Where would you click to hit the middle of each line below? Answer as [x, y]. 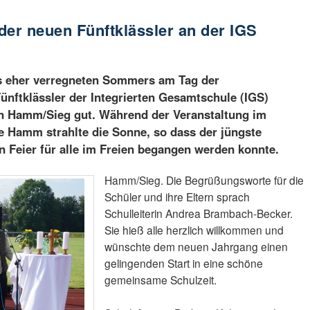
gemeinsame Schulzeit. [160, 280]
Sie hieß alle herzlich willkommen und [194, 230]
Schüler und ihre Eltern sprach [177, 197]
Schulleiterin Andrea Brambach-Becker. [198, 213]
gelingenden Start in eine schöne [183, 263]
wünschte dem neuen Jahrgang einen [196, 247]
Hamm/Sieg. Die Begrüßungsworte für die [204, 180]
